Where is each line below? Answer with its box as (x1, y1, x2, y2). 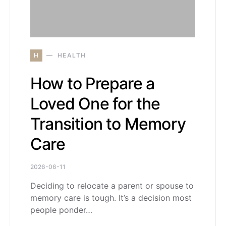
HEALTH (57, 51, 86, 59)
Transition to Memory (30, 114, 186, 134)
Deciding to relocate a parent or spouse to (30, 180, 194, 191)
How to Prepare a (30, 73, 155, 93)
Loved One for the (30, 93, 160, 114)
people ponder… (30, 204, 92, 215)
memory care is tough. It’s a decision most (30, 192, 192, 203)
